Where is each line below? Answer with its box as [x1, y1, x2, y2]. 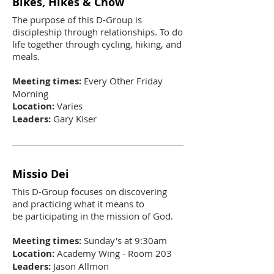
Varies [54, 100, 83, 113]
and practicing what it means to [12, 198, 144, 210]
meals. [12, 50, 42, 63]
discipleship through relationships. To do [12, 26, 183, 39]
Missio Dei [12, 166, 69, 182]
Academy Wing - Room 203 [54, 247, 172, 260]
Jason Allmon [51, 260, 109, 273]
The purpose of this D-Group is [12, 13, 142, 26]
